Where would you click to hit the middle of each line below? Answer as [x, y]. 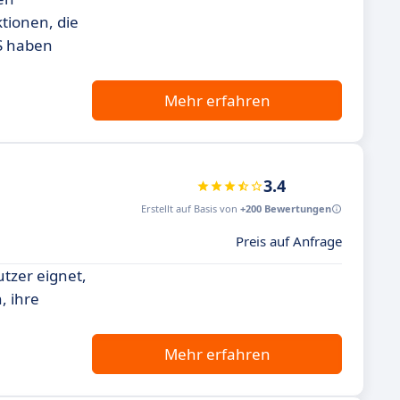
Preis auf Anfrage [289, 241]
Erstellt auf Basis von [191, 208]
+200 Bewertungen [286, 208]
